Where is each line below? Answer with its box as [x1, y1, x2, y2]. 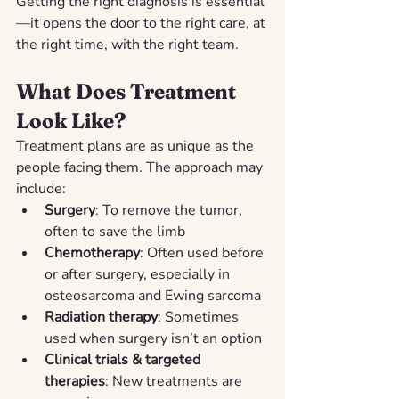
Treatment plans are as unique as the [16, 135, 257, 156]
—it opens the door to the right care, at [16, 12, 269, 33]
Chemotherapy [45, 242, 140, 263]
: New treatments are [105, 370, 246, 391]
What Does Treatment [16, 77, 240, 104]
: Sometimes [158, 306, 242, 327]
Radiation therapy [45, 306, 158, 327]
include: [16, 178, 66, 199]
